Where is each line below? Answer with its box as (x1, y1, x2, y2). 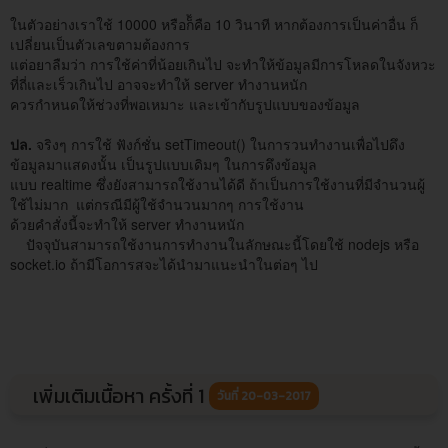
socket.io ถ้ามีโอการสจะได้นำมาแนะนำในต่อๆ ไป (10, 253, 318, 274)
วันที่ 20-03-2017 (217, 386, 311, 405)
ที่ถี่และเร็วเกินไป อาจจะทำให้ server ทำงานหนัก (10, 73, 307, 94)
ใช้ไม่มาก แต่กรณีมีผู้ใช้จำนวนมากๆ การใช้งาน (10, 193, 304, 214)
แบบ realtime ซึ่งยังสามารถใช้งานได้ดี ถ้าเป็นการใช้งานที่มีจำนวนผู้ (10, 173, 425, 194)
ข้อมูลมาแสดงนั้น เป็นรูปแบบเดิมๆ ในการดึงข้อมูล (10, 153, 317, 174)
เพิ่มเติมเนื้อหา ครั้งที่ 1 (33, 380, 209, 411)
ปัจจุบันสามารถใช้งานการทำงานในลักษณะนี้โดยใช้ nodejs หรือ (10, 233, 419, 254)
